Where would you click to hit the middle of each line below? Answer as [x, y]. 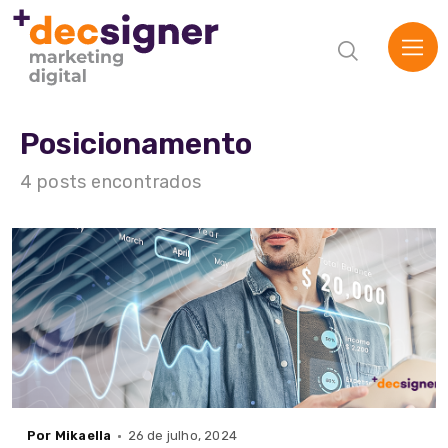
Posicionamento [136, 144]
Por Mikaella [69, 435]
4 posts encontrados [111, 182]
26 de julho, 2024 [181, 435]
